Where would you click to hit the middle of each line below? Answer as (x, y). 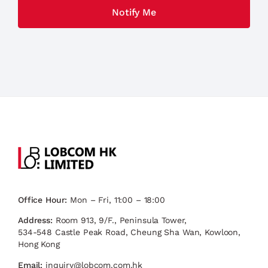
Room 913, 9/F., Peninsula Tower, (120, 220)
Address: (35, 220)
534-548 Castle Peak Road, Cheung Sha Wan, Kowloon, (129, 232)
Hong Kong (39, 244)
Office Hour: (43, 200)
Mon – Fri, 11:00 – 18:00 (116, 200)
